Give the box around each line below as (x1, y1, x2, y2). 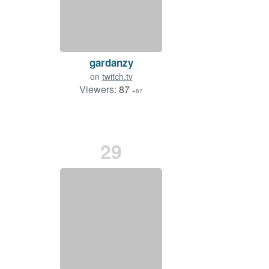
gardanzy (89, 55, 133, 70)
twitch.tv (101, 70, 133, 83)
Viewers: (79, 82, 119, 97)
